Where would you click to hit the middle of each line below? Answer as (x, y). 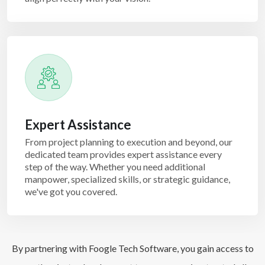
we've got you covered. (71, 191)
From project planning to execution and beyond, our (129, 142)
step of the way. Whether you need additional (115, 167)
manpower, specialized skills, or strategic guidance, (127, 179)
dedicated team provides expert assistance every (123, 154)
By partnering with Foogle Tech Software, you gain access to (132, 248)
